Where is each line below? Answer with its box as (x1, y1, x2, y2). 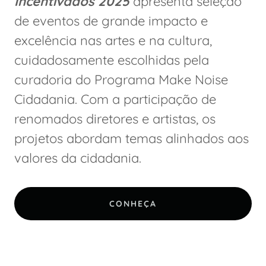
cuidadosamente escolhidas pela (14, 52, 209, 69)
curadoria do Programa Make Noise (14, 71, 228, 88)
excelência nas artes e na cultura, (14, 32, 212, 49)
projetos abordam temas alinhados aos (14, 130, 249, 147)
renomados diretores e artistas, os (14, 110, 216, 128)
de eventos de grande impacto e (14, 12, 208, 30)
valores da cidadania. (14, 150, 141, 167)
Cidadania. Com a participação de (14, 91, 216, 108)
